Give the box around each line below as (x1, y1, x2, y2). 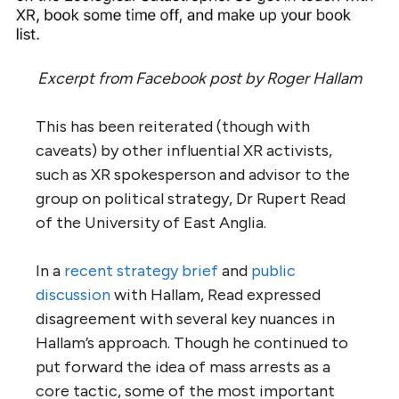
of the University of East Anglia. (36, 212, 266, 232)
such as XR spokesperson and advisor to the (36, 164, 350, 184)
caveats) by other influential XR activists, (36, 140, 332, 160)
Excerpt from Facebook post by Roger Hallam (37, 68, 362, 88)
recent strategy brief (64, 260, 218, 281)
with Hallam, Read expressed (110, 284, 321, 305)
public (251, 260, 296, 281)
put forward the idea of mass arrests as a (36, 356, 330, 377)
